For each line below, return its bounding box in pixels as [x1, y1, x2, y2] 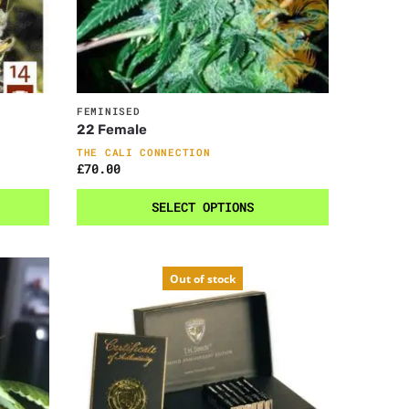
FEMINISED [77, 104, 141, 119]
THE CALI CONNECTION [77, 145, 211, 160]
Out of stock [170, 271, 236, 288]
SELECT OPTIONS [152, 198, 255, 216]
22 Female [77, 121, 148, 139]
